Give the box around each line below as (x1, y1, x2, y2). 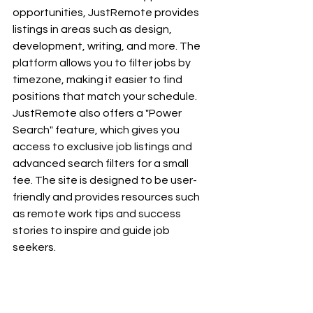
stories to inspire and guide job (13, 224, 172, 236)
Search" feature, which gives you (13, 124, 182, 136)
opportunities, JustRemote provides (13, 6, 201, 18)
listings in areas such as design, (13, 23, 174, 35)
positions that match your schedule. (13, 90, 199, 102)
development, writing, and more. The (13, 40, 203, 52)
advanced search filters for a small (13, 157, 191, 169)
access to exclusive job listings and (13, 140, 194, 152)
